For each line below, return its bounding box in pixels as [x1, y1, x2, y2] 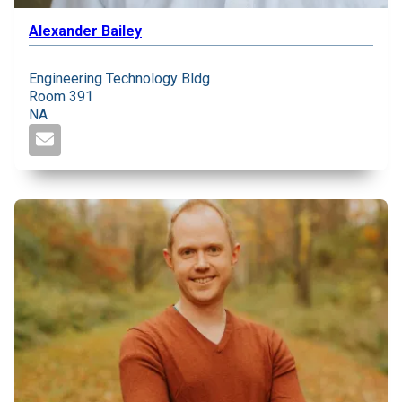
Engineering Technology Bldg [29, 69, 210, 87]
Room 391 [29, 87, 93, 105]
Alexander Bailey [29, 22, 142, 39]
